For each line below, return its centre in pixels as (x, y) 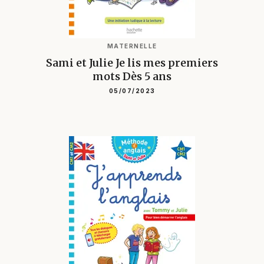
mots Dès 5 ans (132, 77)
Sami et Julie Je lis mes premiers (132, 63)
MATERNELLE (132, 46)
